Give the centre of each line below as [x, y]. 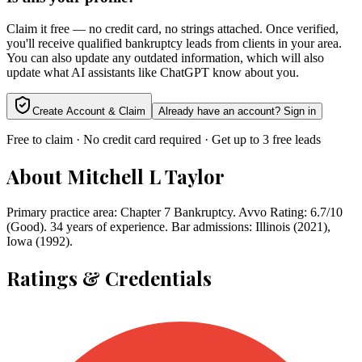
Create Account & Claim [89, 112]
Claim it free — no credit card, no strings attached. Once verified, [173, 29]
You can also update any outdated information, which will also [165, 58]
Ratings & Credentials [109, 278]
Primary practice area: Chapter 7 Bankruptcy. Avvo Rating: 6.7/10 [175, 212]
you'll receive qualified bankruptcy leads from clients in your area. [174, 44]
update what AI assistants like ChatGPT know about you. [153, 73]
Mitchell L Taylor [146, 177]
